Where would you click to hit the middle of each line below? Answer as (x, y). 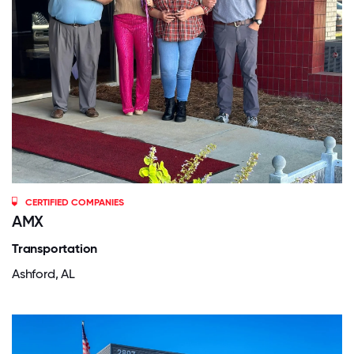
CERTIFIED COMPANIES (75, 202)
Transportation (55, 248)
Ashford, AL (43, 273)
